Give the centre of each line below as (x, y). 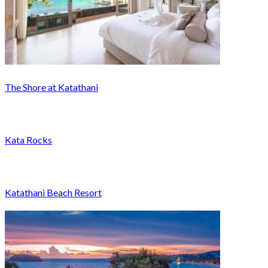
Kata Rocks (28, 139)
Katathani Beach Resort (53, 192)
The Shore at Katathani (51, 87)
